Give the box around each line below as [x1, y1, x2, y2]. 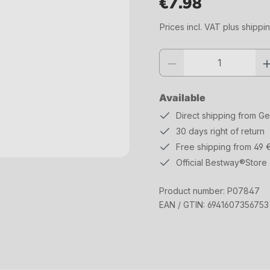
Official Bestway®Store [176, 157, 267, 168]
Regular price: [159, 12, 222, 24]
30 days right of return [176, 126, 265, 136]
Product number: [159, 186, 227, 196]
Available [159, 92, 206, 104]
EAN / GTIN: [159, 199, 207, 210]
